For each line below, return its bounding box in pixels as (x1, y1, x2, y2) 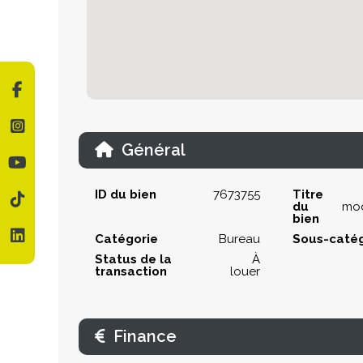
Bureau (219, 231, 260, 246)
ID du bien (95, 186, 156, 202)
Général (122, 139, 186, 160)
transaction (95, 263, 167, 279)
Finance (113, 326, 177, 346)
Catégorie (95, 231, 158, 246)
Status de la (95, 251, 172, 267)
